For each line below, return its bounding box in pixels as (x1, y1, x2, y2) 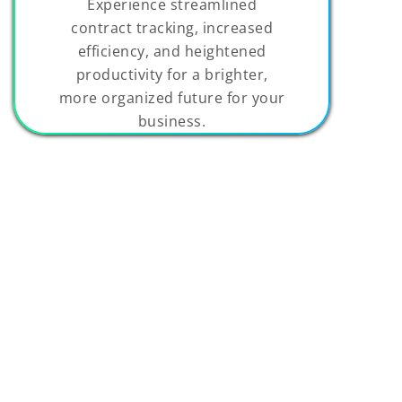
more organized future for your (58, 88, 285, 109)
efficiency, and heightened (77, 41, 267, 62)
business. (137, 111, 206, 132)
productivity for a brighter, (75, 65, 268, 85)
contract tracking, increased (71, 18, 274, 39)
